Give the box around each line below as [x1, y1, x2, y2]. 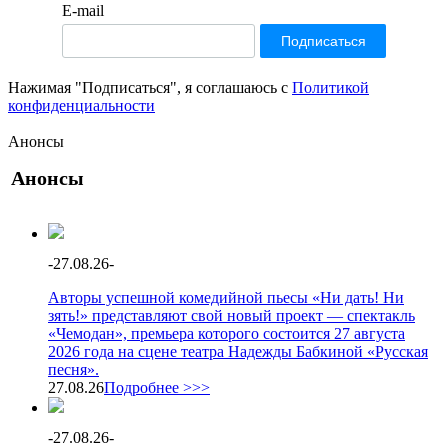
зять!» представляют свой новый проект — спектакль [48, 306, 415, 324]
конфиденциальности [8, 96, 155, 114]
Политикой [292, 78, 369, 96]
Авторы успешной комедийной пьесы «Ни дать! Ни [48, 288, 404, 306]
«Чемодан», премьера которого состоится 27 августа [48, 324, 405, 342]
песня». [48, 360, 99, 378]
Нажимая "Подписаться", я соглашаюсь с [8, 78, 292, 96]
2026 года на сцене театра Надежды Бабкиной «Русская [48, 342, 428, 360]
